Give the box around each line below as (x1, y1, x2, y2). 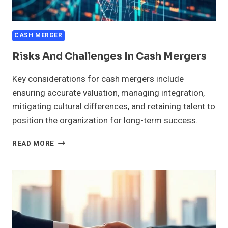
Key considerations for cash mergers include (12, 73, 184, 86)
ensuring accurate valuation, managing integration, (12, 87, 205, 100)
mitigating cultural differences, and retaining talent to (12, 100, 215, 113)
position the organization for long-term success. (12, 114, 198, 127)
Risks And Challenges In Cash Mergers (12, 50, 207, 63)
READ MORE (12, 138, 55, 149)
